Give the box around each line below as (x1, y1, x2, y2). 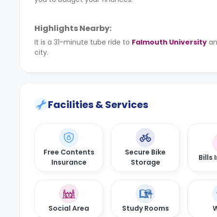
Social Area (48, 203, 89, 213)
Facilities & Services (48, 98, 148, 111)
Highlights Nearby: (34, 23, 111, 34)
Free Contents (43, 147, 94, 157)
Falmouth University (132, 37, 207, 47)
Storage (130, 157, 160, 167)
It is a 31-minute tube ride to (34, 37, 132, 47)
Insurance (51, 157, 87, 167)
